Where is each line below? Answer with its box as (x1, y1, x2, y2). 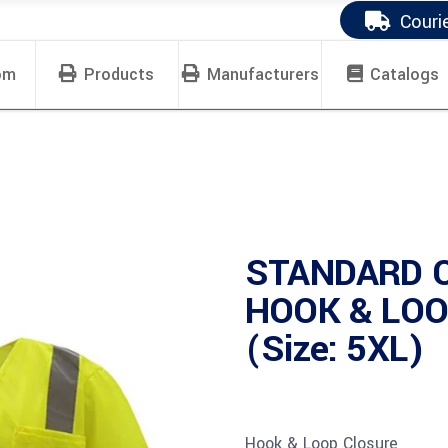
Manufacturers (206, 63, 319, 86)
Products (84, 63, 155, 86)
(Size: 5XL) (245, 323, 425, 375)
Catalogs (370, 63, 440, 86)
